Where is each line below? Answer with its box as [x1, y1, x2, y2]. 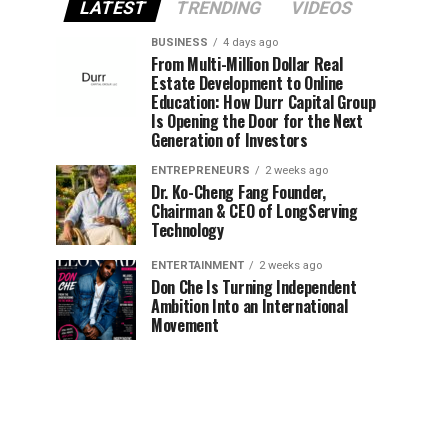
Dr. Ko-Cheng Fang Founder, [151, 180, 326, 204]
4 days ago [223, 36, 278, 49]
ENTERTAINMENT [151, 259, 244, 272]
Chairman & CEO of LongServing [151, 199, 358, 223]
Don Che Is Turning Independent [151, 275, 357, 299]
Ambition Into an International [151, 294, 348, 318]
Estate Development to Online [151, 71, 344, 95]
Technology [151, 218, 224, 242]
